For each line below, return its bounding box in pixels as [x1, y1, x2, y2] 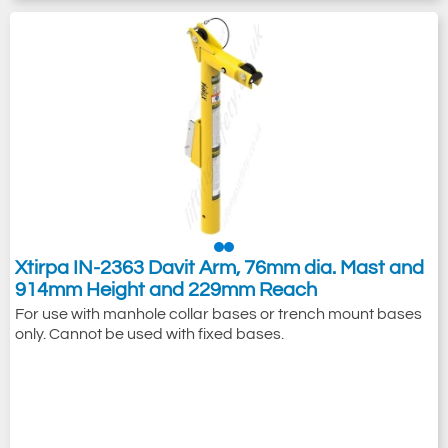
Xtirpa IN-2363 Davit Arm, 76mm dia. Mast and [15, 258, 424, 278]
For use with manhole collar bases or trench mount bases [15, 306, 422, 322]
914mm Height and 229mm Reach [15, 280, 317, 300]
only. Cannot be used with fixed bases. [15, 326, 284, 342]
